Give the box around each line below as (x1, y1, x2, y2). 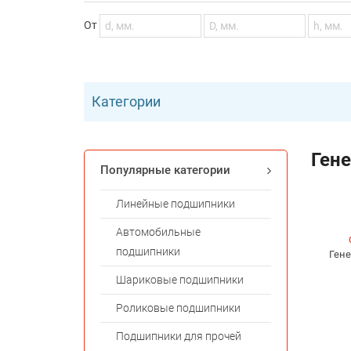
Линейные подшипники (116, 197, 235, 211)
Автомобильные (116, 226, 201, 239)
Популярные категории (100, 163, 230, 178)
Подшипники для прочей (116, 330, 241, 343)
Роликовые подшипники (116, 302, 241, 315)
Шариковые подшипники (116, 273, 244, 287)
